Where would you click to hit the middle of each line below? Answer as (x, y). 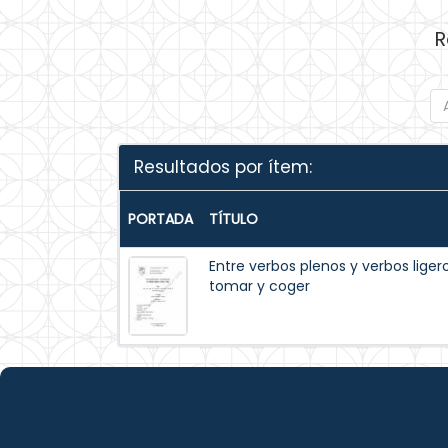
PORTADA (160, 219)
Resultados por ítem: (223, 167)
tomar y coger (259, 286)
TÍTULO (233, 219)
